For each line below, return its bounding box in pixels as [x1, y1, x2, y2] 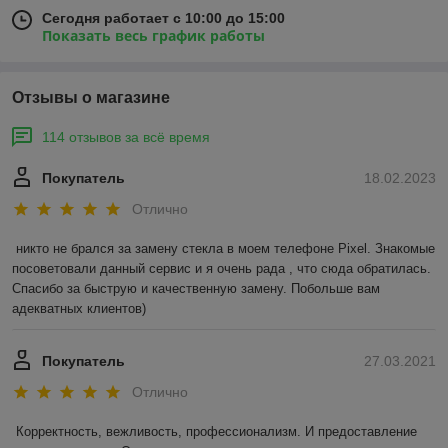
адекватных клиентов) [12, 301, 146, 317]
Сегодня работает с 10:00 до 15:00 [42, 9, 285, 26]
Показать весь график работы [42, 25, 265, 45]
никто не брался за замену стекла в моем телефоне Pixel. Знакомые [16, 241, 435, 257]
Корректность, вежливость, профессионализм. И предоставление [16, 424, 417, 440]
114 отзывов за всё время [42, 128, 210, 145]
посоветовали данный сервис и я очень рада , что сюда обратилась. [12, 261, 431, 277]
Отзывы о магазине [12, 88, 170, 106]
